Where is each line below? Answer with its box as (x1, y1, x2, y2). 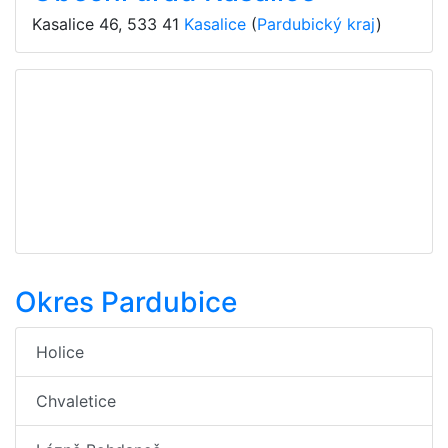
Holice (36, 342, 84, 362)
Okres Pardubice (15, 285, 237, 319)
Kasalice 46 (32, 14, 118, 34)
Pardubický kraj (257, 14, 376, 34)
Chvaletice (36, 391, 116, 411)
